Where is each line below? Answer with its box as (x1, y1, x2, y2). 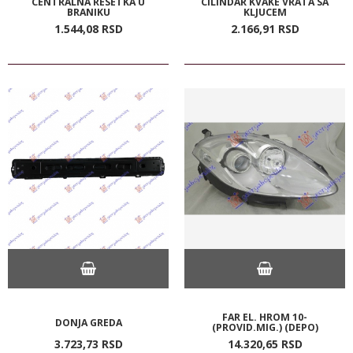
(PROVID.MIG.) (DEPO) (211, 320, 318, 334)
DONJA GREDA (54, 315, 122, 329)
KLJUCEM (243, 5, 287, 19)
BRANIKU (66, 5, 110, 19)
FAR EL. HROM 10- (222, 310, 307, 324)
